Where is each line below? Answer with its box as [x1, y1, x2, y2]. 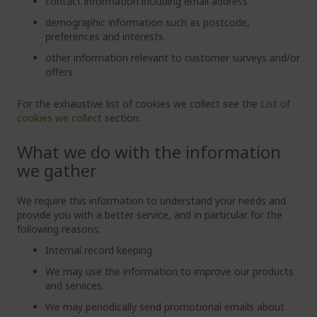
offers [45, 65, 73, 79]
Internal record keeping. [45, 243, 154, 257]
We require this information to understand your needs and [17, 194, 286, 207]
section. [102, 111, 141, 125]
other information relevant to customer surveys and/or [45, 51, 300, 64]
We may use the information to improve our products [45, 265, 294, 278]
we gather [17, 158, 97, 182]
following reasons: [17, 222, 100, 236]
